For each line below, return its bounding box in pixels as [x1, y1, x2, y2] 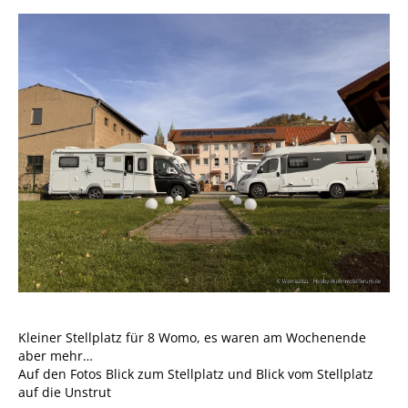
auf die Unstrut [18, 383, 111, 401]
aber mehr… [18, 347, 93, 364]
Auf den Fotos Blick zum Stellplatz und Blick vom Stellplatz [18, 365, 373, 382]
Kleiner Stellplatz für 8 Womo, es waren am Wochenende [18, 329, 366, 346]
